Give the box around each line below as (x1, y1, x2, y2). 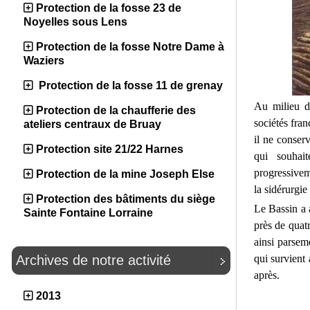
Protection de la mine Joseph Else (36, 168, 215, 180)
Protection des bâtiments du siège (36, 193, 215, 205)
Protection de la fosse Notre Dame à (36, 41, 224, 53)
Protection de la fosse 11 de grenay (36, 80, 223, 91)
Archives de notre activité (16, 253, 171, 268)
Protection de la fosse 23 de (36, 2, 181, 14)
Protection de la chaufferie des (36, 104, 196, 116)
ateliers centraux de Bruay (24, 118, 161, 130)
